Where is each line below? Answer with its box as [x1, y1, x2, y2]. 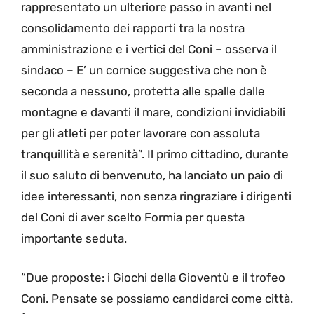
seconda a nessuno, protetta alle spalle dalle [21, 84, 265, 99]
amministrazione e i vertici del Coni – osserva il [21, 42, 277, 57]
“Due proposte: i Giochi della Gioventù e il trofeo [21, 270, 285, 285]
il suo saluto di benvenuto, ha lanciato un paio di [21, 168, 283, 183]
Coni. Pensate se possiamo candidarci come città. [21, 291, 293, 306]
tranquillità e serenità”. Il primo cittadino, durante [21, 147, 289, 162]
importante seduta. [21, 231, 127, 246]
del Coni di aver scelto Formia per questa [21, 210, 245, 225]
